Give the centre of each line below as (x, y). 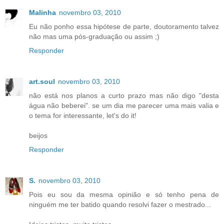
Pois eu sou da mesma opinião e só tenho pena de (124, 195)
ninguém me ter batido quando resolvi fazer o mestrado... (120, 205)
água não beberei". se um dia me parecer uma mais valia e (124, 106)
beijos (38, 136)
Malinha (42, 13)
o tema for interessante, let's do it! (83, 116)
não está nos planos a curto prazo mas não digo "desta (124, 96)
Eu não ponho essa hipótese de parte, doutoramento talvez (124, 27)
